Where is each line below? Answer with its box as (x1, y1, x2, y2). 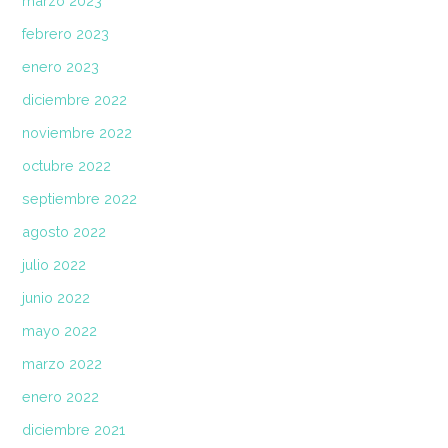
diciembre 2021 (22, 421, 126, 439)
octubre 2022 (22, 157, 112, 175)
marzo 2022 (22, 355, 103, 373)
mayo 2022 (22, 322, 98, 340)
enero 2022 (22, 388, 100, 406)
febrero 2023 (22, 25, 110, 43)
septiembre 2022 (22, 190, 138, 208)
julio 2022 (22, 256, 87, 274)
